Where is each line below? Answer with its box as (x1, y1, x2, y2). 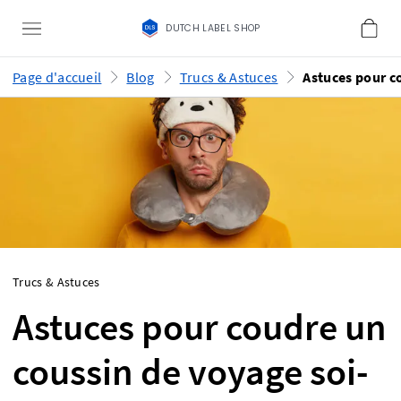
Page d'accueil (13, 68, 102, 86)
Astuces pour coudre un (13, 303, 387, 350)
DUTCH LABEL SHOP (166, 21, 260, 35)
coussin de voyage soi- (13, 348, 369, 395)
